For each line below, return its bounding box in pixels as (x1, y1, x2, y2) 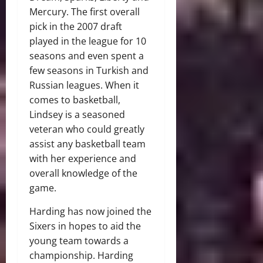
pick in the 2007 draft (29, 19, 122, 33)
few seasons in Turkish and (29, 63, 149, 77)
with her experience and (29, 151, 136, 165)
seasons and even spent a (29, 49, 144, 62)
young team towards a (29, 234, 129, 247)
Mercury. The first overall (29, 5, 140, 18)
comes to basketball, (29, 93, 120, 106)
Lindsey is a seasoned (29, 107, 125, 121)
